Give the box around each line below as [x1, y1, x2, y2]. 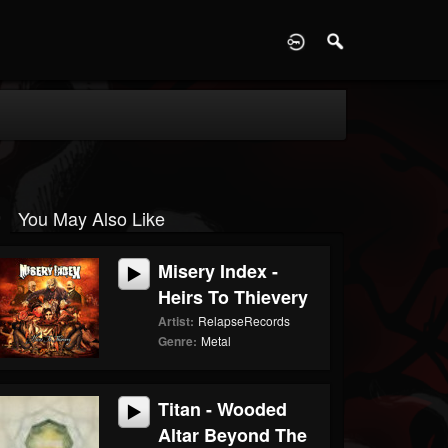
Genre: [158, 332, 198, 350]
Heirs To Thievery [158, 284, 309, 310]
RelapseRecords [198, 312, 291, 329]
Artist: [158, 312, 195, 330]
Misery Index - [158, 258, 279, 284]
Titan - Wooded [158, 396, 288, 422]
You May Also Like [17, 205, 165, 231]
